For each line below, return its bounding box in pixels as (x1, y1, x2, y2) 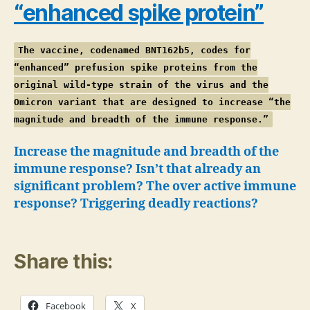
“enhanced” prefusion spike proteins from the (14, 62, 257, 73)
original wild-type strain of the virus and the (14, 80, 268, 90)
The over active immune (146, 178, 296, 194)
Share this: (14, 250, 113, 273)
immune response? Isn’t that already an (14, 161, 261, 177)
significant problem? (14, 178, 143, 194)
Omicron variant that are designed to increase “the (14, 97, 291, 107)
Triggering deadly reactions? (80, 195, 258, 212)
